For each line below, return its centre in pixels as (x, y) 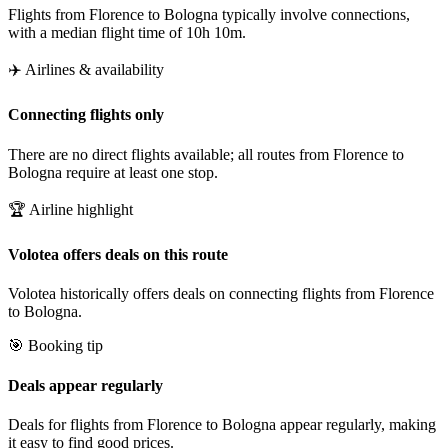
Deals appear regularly (85, 385)
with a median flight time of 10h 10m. (127, 33)
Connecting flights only (86, 115)
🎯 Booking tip (55, 346)
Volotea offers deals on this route (118, 254)
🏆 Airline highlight (70, 209)
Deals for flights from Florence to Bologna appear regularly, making (222, 424)
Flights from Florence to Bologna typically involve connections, (209, 15)
